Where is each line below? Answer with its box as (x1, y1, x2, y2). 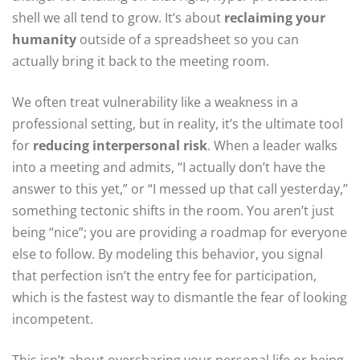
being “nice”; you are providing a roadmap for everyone (12, 223, 347, 242)
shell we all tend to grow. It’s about (12, 9, 224, 27)
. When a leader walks (207, 137, 337, 155)
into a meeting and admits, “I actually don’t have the (12, 158, 325, 177)
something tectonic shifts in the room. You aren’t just (12, 202, 334, 220)
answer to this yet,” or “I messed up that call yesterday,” (12, 180, 348, 198)
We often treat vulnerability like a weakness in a (12, 93, 298, 112)
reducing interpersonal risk (33, 137, 207, 155)
